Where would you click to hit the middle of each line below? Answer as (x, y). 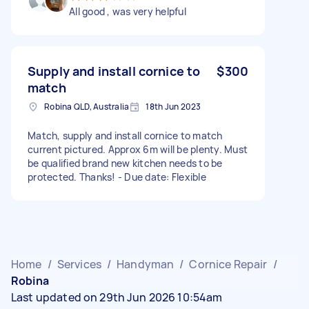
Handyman (146, 264)
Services (79, 264)
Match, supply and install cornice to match (125, 135)
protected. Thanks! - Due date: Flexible (117, 177)
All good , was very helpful (128, 11)
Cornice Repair (228, 264)
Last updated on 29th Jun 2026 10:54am (117, 297)
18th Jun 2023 (173, 106)
